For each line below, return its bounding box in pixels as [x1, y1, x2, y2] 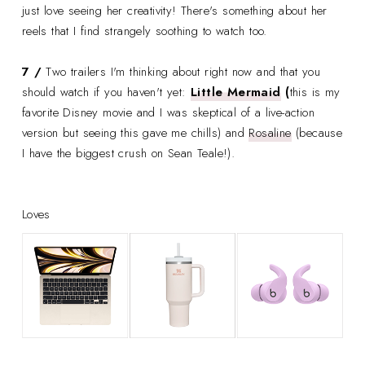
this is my [289, 82, 341, 101]
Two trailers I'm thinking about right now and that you [46, 62, 321, 81]
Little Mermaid [191, 82, 281, 101]
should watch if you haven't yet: [21, 82, 191, 101]
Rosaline [248, 123, 292, 142]
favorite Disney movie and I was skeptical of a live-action [21, 103, 315, 121]
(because [291, 123, 343, 142]
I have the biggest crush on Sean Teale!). [21, 143, 240, 162]
